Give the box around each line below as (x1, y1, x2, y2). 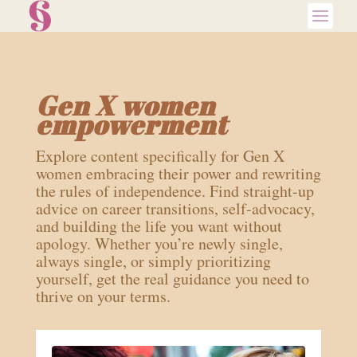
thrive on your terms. (35, 285, 171, 307)
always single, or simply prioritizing (35, 250, 271, 272)
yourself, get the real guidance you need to (35, 268, 309, 289)
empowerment (35, 106, 227, 143)
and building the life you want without (35, 215, 282, 237)
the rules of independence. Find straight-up (35, 180, 314, 202)
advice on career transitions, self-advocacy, (35, 198, 315, 219)
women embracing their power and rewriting (35, 163, 321, 184)
